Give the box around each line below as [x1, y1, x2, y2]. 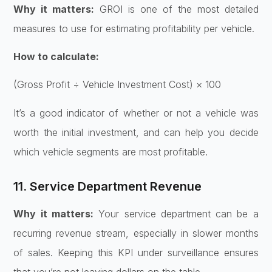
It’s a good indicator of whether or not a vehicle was [13, 106, 259, 119]
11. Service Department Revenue [13, 178, 202, 194]
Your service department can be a [93, 207, 259, 220]
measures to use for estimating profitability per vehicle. [13, 22, 255, 35]
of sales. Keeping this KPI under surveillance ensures [13, 246, 259, 259]
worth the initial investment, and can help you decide [13, 126, 259, 138]
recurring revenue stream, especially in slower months [13, 226, 259, 239]
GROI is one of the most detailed [94, 2, 259, 15]
